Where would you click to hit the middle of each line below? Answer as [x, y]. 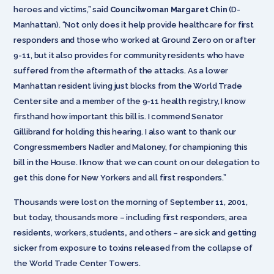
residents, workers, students [69, 232]
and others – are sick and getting [192, 232]
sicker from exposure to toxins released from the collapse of [133, 248]
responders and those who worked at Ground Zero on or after [135, 40]
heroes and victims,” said [62, 9]
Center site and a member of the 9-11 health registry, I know [130, 101]
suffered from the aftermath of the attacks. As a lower [121, 70]
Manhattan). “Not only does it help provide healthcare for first [134, 24]
